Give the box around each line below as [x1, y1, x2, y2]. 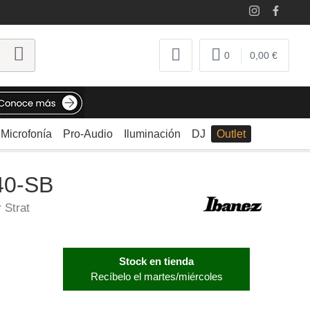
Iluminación [123, 128, 181, 140]
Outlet [216, 128, 246, 140]
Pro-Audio [62, 128, 113, 140]
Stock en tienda [119, 255, 194, 267]
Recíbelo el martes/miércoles [90, 271, 223, 282]
